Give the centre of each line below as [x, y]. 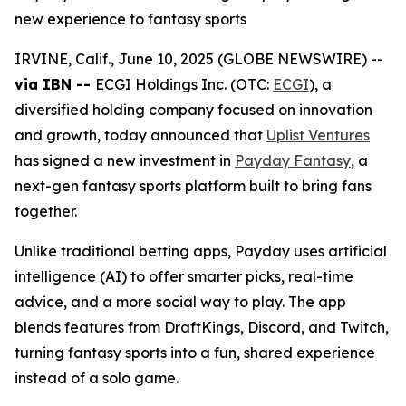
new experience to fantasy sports [130, 19]
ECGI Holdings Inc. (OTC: [184, 84]
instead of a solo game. [97, 378]
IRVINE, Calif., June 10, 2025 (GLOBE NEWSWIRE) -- [199, 59]
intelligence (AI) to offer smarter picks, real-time [184, 276]
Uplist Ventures [318, 135]
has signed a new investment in [125, 160]
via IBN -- [55, 84]
